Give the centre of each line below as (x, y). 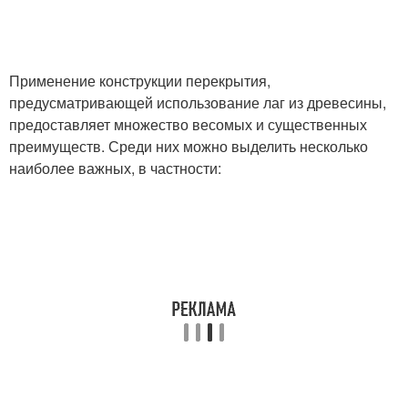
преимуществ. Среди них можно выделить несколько (189, 147)
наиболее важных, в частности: (115, 168)
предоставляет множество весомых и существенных (188, 125)
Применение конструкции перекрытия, (140, 81)
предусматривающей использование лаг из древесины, (198, 103)
